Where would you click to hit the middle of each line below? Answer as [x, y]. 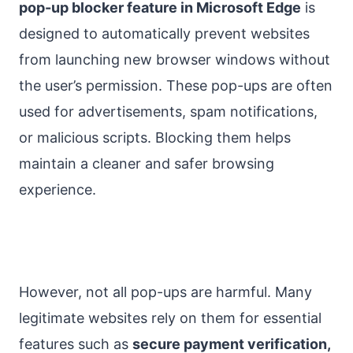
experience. [58, 189]
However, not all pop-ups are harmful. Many [165, 292]
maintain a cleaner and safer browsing [147, 163]
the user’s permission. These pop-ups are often [176, 85]
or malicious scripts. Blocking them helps [155, 137]
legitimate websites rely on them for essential [170, 318]
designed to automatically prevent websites [164, 33]
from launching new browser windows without [175, 59]
